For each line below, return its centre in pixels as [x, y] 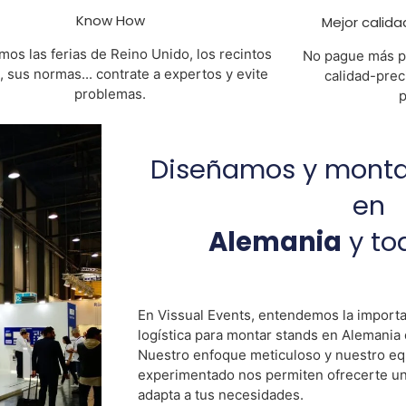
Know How [110, 21]
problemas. [111, 94]
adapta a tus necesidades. [221, 395]
